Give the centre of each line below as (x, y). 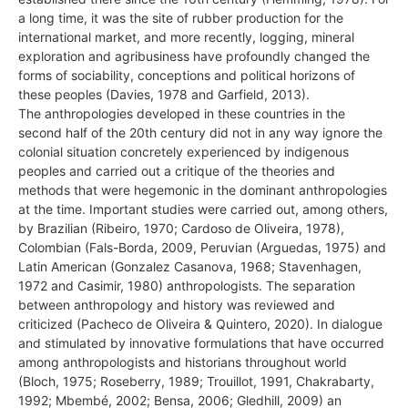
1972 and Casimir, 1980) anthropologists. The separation (187, 285)
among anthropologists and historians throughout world (183, 362)
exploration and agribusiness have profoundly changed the (194, 56)
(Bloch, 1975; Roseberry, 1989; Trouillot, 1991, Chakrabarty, (196, 381)
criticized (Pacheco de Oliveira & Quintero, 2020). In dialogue (200, 323)
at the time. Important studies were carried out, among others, (203, 209)
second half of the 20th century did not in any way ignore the (200, 132)
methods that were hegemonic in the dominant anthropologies (203, 189)
